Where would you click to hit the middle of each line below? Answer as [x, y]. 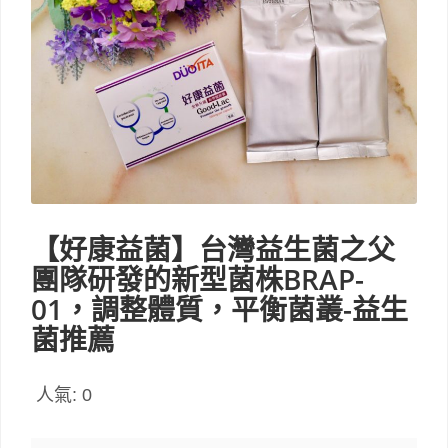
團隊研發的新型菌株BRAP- [197, 279]
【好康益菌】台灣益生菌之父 [213, 249]
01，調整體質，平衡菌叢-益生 [219, 309]
